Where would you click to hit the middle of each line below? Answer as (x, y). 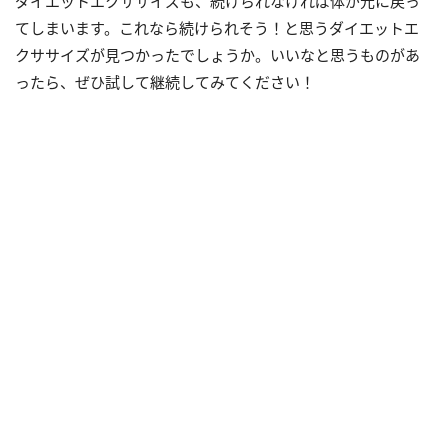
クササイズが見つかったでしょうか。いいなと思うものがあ (217, 55)
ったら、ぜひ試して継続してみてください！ (165, 82)
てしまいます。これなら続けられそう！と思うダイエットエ (217, 28)
